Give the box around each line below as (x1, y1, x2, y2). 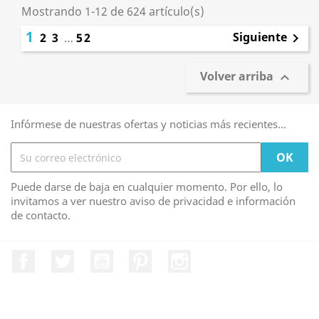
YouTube (113, 249, 161, 265)
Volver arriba (200, 68, 276, 85)
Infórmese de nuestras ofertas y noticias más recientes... (11, 117, 286, 131)
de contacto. (11, 208, 70, 222)
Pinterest (152, 249, 202, 265)
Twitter (73, 249, 113, 265)
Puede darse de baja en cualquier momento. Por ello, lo (11, 179, 283, 194)
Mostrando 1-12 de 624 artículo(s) (21, 4, 204, 19)
